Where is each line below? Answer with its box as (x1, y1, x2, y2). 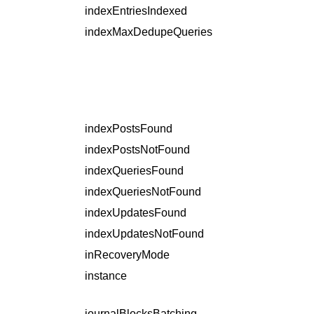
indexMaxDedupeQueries (85, 26, 212, 39)
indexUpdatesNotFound (85, 228, 204, 240)
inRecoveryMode (85, 249, 170, 261)
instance (85, 270, 127, 282)
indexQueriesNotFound (85, 186, 201, 198)
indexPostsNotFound (85, 144, 190, 156)
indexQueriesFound (85, 165, 184, 177)
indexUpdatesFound (85, 207, 186, 219)
